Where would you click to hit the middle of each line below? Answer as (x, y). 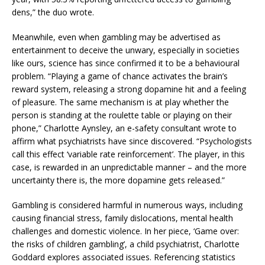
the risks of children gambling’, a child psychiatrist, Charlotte (126, 244)
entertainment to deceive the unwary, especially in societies (126, 50)
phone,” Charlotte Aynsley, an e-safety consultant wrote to (124, 128)
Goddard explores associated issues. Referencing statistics (124, 257)
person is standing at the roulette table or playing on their (122, 115)
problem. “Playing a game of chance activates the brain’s (120, 76)
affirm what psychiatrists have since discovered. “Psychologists (132, 141)
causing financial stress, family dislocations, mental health (122, 218)
